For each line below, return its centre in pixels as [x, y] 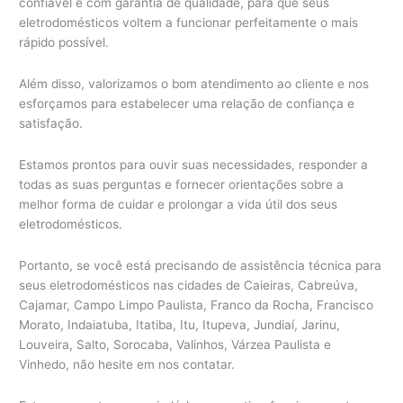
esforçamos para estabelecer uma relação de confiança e [187, 104]
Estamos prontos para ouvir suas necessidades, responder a [194, 165]
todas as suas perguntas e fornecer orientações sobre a [182, 185]
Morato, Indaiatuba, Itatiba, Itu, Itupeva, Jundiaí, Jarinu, [180, 325]
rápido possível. [64, 43]
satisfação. [51, 124]
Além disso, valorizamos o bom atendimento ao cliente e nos [194, 84]
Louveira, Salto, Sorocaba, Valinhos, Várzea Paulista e [175, 345]
